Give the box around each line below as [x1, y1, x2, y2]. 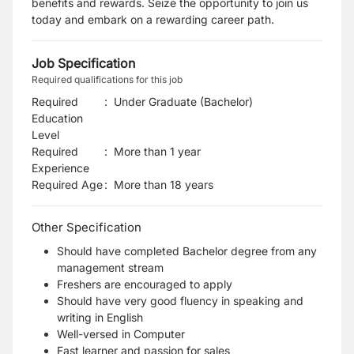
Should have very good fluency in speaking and [57, 294, 303, 307]
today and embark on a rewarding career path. [32, 13, 274, 26]
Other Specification [32, 220, 141, 235]
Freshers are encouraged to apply [57, 277, 232, 291]
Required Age [32, 178, 103, 191]
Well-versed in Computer [57, 327, 185, 341]
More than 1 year [114, 145, 201, 158]
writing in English [57, 311, 143, 324]
